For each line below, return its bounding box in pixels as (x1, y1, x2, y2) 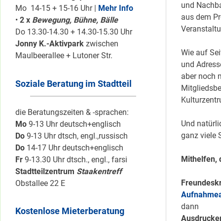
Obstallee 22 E (15, 178, 65, 188)
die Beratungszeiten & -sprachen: (15, 107, 129, 117)
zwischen (84, 39, 118, 49)
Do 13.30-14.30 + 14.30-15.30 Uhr (15, 27, 132, 37)
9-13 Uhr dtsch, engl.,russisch (25, 131, 128, 141)
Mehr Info (98, 3, 133, 13)
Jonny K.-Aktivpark (15, 39, 84, 49)
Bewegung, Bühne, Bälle (32, 15, 118, 25)
